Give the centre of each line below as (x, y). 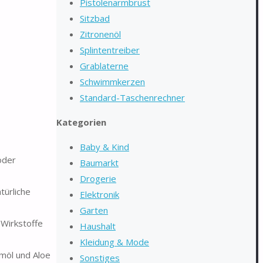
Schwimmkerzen (112, 82)
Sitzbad (95, 18)
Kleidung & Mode (114, 242)
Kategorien (81, 122)
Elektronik (100, 194)
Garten (94, 210)
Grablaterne (104, 66)
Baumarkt (99, 163)
